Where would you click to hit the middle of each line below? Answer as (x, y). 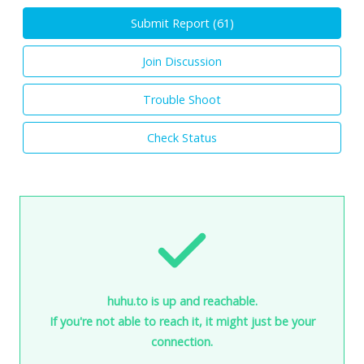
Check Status (182, 137)
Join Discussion (182, 61)
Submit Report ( (173, 23)
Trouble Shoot (182, 99)
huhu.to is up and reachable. (182, 301)
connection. (182, 341)
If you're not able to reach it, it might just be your (182, 321)
